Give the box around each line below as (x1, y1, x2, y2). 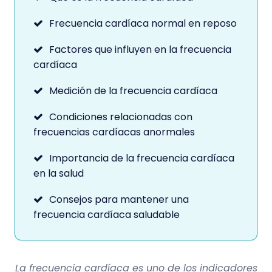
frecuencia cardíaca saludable (33, 208, 180, 222)
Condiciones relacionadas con (49, 110, 192, 124)
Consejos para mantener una (49, 192, 189, 206)
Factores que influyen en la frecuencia (49, 42, 231, 56)
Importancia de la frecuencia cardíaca (49, 151, 234, 165)
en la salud (33, 166, 84, 180)
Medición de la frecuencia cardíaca (49, 84, 217, 98)
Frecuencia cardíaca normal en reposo (49, 16, 237, 30)
